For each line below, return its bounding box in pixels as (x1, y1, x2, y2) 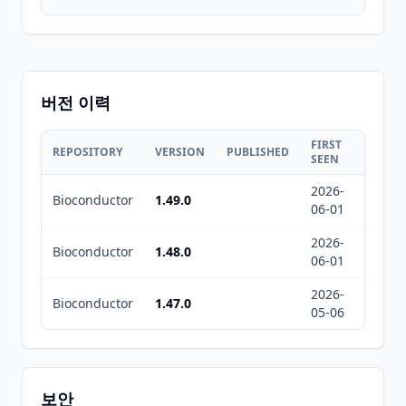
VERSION (155, 144, 205, 159)
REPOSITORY (53, 144, 122, 159)
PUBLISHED (227, 144, 289, 159)
